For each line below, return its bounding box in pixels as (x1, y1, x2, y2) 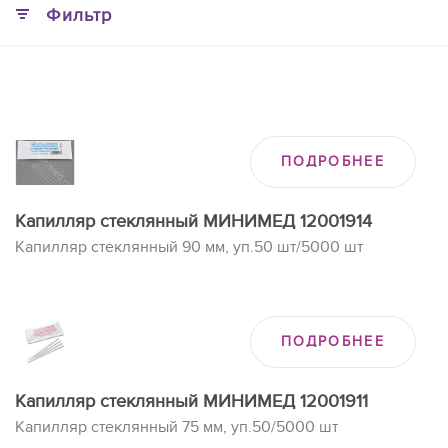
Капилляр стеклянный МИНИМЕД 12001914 (15, 211, 372, 232)
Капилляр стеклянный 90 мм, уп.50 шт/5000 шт (15, 237, 363, 257)
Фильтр (46, 5, 112, 26)
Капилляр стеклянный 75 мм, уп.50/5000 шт (15, 417, 338, 437)
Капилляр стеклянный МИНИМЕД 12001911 (15, 391, 368, 412)
